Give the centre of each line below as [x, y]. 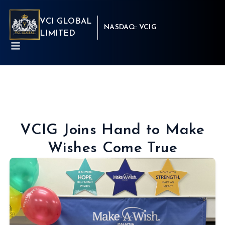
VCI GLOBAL [66, 22]
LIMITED [58, 34]
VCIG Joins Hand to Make [113, 130]
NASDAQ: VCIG [130, 27]
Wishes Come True [113, 148]
